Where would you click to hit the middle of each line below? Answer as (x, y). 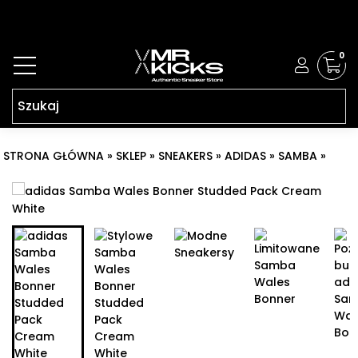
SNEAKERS (186, 155)
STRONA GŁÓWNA (54, 155)
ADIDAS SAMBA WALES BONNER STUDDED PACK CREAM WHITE (174, 173)
